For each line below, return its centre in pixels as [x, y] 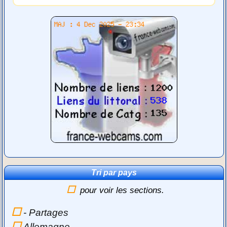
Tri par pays [114, 172]
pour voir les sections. [122, 190]
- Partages [46, 212]
